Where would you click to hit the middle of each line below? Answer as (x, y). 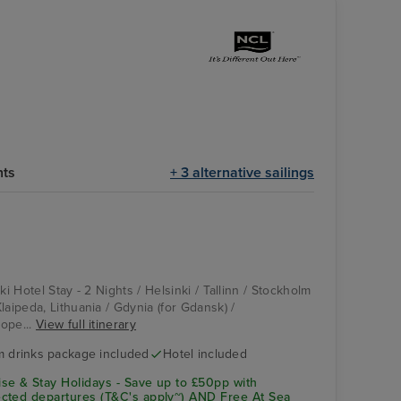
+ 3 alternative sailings (242, 172)
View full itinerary (86, 324)
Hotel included (205, 354)
